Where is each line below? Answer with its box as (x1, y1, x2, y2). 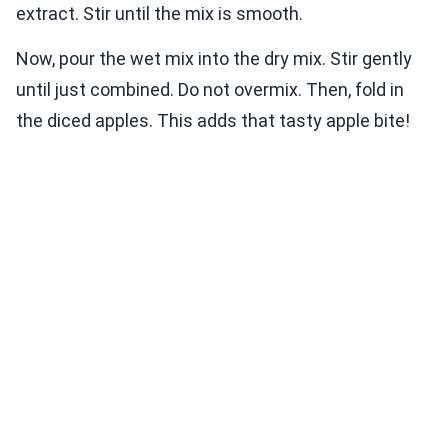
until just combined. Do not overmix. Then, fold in (16, 79, 404, 101)
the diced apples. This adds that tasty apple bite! (16, 110, 410, 132)
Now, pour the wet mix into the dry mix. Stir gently (16, 48, 412, 70)
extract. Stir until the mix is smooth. (16, 3, 303, 25)
